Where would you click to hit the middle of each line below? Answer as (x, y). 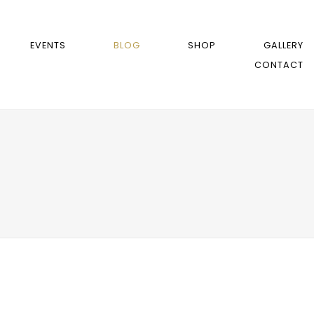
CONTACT (279, 64)
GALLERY (283, 45)
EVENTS (48, 45)
